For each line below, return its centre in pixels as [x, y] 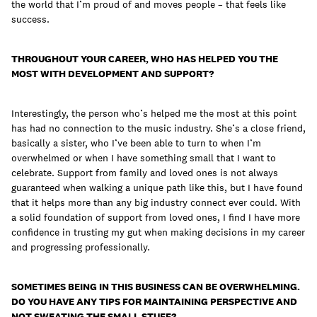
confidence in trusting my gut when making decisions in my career [158, 232]
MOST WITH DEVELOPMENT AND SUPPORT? [113, 74]
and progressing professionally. [81, 247]
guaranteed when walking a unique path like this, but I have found [157, 188]
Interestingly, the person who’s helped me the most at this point [154, 114]
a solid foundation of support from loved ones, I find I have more [156, 218]
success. [30, 19]
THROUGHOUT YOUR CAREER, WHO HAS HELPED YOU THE [145, 59]
